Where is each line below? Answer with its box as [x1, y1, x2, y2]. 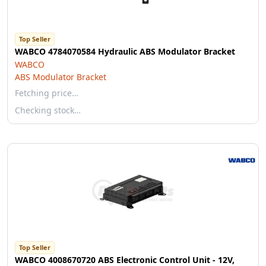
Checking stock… [15, 104, 81, 116]
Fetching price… [15, 87, 78, 99]
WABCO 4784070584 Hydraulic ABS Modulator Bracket [15, 46, 235, 57]
